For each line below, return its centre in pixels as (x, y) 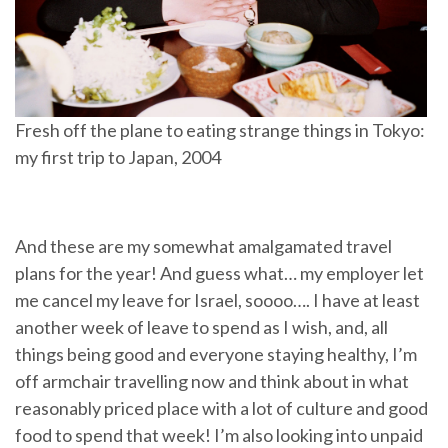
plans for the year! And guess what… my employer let (219, 273)
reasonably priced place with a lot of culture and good (221, 408)
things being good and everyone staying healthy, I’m (216, 354)
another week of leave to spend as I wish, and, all (201, 327)
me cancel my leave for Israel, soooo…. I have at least (217, 300)
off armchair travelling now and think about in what (212, 381)
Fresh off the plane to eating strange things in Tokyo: (220, 130)
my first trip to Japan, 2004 (118, 157)
